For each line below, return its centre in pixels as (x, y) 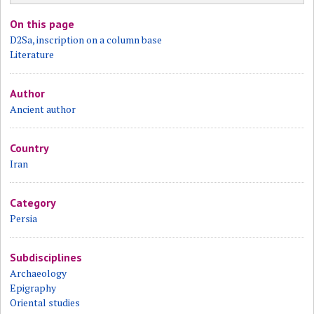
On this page (42, 24)
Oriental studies (45, 303)
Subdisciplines (46, 258)
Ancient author (43, 109)
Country (30, 148)
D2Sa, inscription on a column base (86, 40)
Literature (32, 55)
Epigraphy (33, 288)
